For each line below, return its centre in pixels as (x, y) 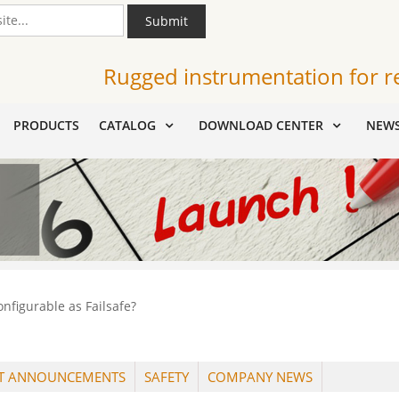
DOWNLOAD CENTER (261, 125)
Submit (167, 21)
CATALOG (127, 125)
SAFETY (167, 377)
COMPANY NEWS (260, 377)
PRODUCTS (46, 125)
